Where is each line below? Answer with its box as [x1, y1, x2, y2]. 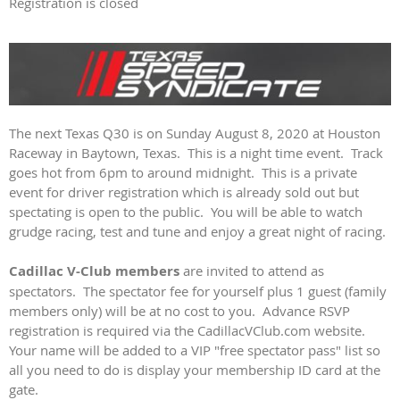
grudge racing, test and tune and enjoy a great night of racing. [9, 221, 386, 240]
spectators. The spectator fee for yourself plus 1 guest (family [9, 281, 387, 300]
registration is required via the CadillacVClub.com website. [9, 321, 369, 339]
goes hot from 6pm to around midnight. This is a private [9, 162, 357, 181]
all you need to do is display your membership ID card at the [9, 360, 380, 379]
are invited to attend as [179, 261, 324, 279]
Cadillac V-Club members [9, 261, 179, 280]
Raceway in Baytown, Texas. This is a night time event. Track [9, 143, 383, 162]
